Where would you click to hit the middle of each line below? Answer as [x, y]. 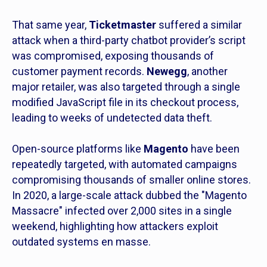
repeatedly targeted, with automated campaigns [125, 164]
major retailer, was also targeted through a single [126, 87]
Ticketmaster [122, 25]
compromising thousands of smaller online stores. [131, 180]
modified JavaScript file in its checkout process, [125, 102]
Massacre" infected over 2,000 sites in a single [122, 211]
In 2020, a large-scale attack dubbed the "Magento [129, 195]
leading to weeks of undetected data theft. [112, 118]
